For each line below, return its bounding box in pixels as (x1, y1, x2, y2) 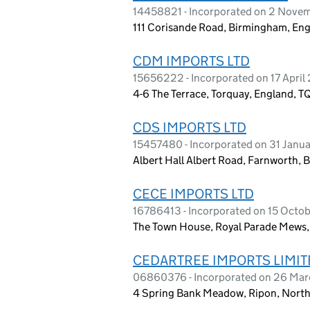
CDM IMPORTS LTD (133, 52, 250, 69)
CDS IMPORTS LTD (133, 118, 246, 136)
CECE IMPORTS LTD (133, 185, 254, 202)
